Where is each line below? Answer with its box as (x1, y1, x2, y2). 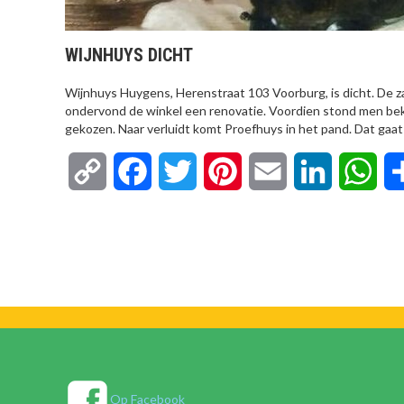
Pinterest (242, 162, 298, 179)
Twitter (197, 162, 243, 179)
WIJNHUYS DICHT (65, 44, 193, 66)
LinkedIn (332, 162, 385, 179)
